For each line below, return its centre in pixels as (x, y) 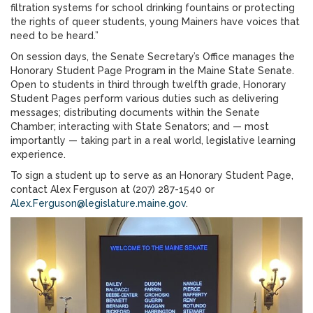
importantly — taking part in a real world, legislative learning (153, 140)
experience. (38, 154)
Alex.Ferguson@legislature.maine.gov (98, 203)
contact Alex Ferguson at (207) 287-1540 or (112, 189)
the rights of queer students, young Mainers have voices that (155, 22)
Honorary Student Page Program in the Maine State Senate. (152, 71)
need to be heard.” (54, 36)
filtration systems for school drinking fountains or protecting (153, 8)
